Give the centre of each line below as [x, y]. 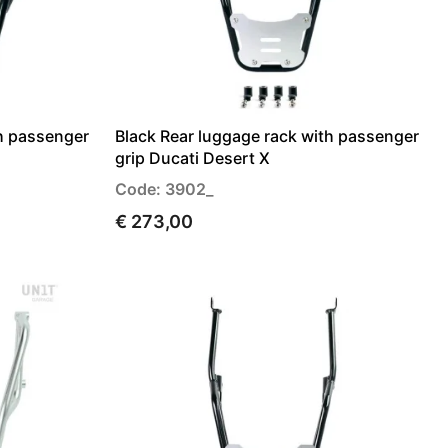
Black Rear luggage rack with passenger [267, 135]
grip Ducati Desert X [192, 157]
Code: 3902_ [164, 188]
